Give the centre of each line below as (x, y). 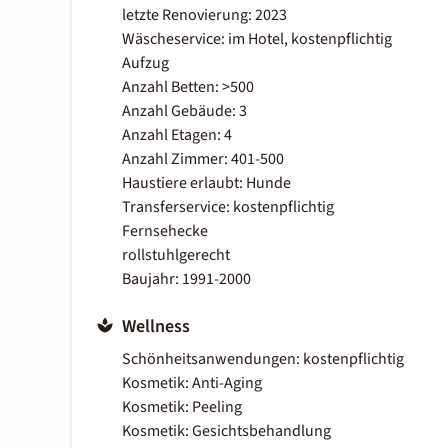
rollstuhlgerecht (176, 255)
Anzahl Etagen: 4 (177, 135)
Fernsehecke (165, 231)
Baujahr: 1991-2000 (186, 279)
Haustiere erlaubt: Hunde (206, 183)
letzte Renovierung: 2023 (204, 15)
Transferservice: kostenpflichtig (228, 207)
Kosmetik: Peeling (182, 407)
